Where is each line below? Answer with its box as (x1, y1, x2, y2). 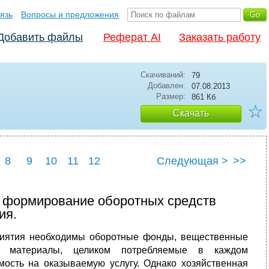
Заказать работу (179, 31, 261, 43)
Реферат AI (103, 31, 161, 43)
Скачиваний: (141, 70, 186, 79)
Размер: (156, 92, 186, 101)
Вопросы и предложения (21, 10, 119, 19)
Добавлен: (148, 81, 186, 90)
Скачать (173, 108, 209, 118)
